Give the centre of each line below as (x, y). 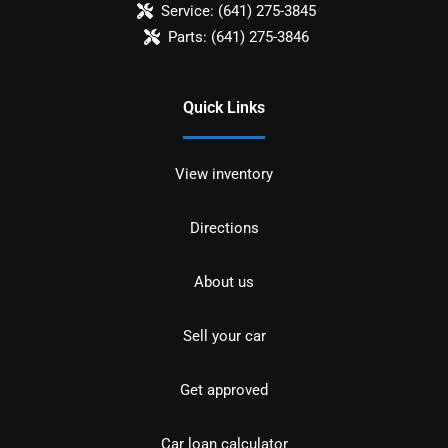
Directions (224, 227)
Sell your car (224, 335)
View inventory (224, 173)
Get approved (224, 389)
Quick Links (224, 107)
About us (224, 281)
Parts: (187, 36)
